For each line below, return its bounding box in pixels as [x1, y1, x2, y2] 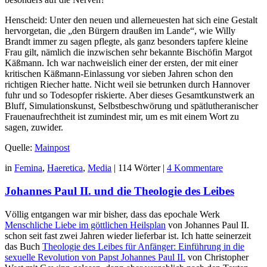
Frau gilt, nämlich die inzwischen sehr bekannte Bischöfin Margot [5, 47, 252, 58]
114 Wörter [118, 163, 160, 173]
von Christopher [185, 252, 249, 262]
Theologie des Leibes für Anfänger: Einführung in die [42, 241, 244, 252]
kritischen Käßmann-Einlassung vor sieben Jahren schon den [5, 69, 233, 79]
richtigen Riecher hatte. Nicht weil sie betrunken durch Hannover [5, 79, 250, 90]
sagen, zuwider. [5, 122, 63, 133]
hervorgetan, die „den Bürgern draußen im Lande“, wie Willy [5, 26, 235, 36]
